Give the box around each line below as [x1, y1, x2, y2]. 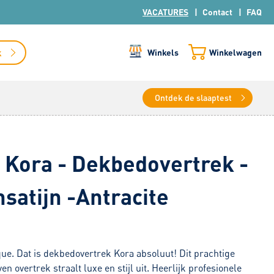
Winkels [147, 47, 179, 57]
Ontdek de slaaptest [155, 92, 232, 103]
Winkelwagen [209, 47, 262, 57]
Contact [202, 7, 232, 17]
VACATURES [143, 7, 188, 17]
